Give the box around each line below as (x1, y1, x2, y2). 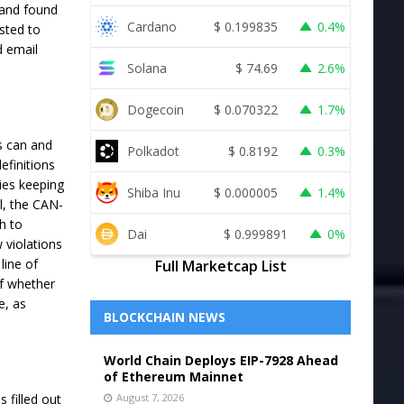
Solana (126, 59, 167, 77)
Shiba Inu (126, 183, 180, 201)
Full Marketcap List (154, 256, 287, 276)
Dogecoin (126, 100, 184, 118)
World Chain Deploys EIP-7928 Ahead (103, 352, 338, 369)
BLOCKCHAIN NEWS (103, 308, 225, 326)
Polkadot (126, 142, 179, 160)
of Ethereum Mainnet (103, 368, 243, 385)
